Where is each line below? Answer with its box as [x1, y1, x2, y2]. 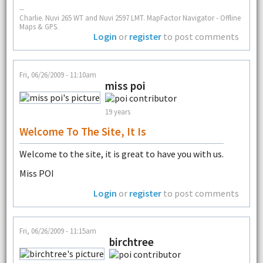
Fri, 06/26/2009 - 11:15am [19, 226, 96, 236]
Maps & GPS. [19, 22, 59, 32]
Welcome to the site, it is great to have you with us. [19, 147, 224, 160]
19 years [104, 107, 130, 117]
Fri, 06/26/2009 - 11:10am [19, 69, 96, 79]
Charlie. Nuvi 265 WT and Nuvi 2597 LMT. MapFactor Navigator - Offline [19, 13, 241, 23]
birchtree [109, 235, 154, 249]
